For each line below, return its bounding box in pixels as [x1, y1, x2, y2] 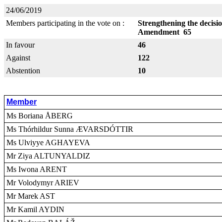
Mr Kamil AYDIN [6, 205, 64, 214]
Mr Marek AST [6, 192, 55, 200]
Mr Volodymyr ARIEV [6, 178, 79, 187]
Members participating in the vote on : [6, 19, 124, 27]
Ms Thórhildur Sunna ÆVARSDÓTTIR [6, 125, 133, 133]
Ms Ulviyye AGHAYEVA [6, 138, 90, 147]
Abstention [6, 66, 40, 75]
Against [6, 54, 30, 62]
